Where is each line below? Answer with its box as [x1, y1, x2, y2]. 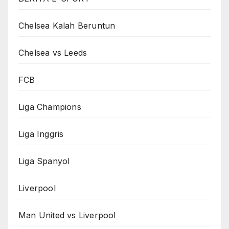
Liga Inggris [18, 128, 64, 139]
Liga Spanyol [18, 155, 70, 166]
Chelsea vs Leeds [18, 47, 87, 58]
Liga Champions [18, 101, 81, 112]
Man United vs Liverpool [18, 210, 116, 220]
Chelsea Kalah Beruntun [18, 20, 116, 31]
